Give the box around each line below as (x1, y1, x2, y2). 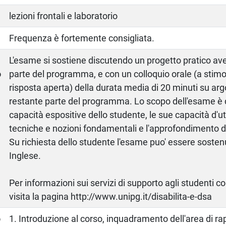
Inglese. (9, 150, 41, 161)
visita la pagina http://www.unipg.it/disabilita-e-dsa (9, 191, 212, 202)
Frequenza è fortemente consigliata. (9, 32, 155, 43)
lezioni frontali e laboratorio (9, 10, 118, 21)
